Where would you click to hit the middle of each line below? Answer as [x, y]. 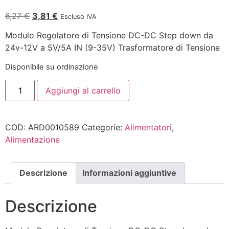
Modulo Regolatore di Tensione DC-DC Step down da [109, 36]
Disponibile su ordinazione [52, 67]
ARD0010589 [54, 128]
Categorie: [103, 128]
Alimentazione [32, 140]
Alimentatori [148, 128]
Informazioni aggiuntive [129, 173]
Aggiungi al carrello [83, 91]
